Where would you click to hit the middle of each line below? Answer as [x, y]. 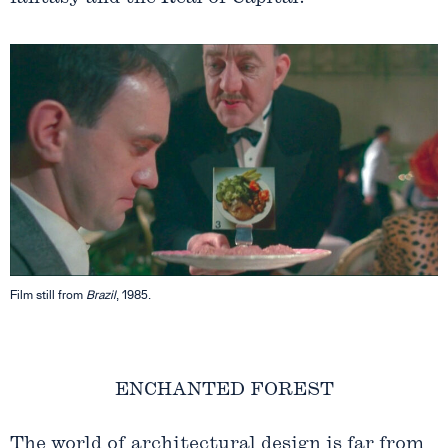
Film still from [48, 294]
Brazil [101, 294]
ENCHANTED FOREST [224, 390]
